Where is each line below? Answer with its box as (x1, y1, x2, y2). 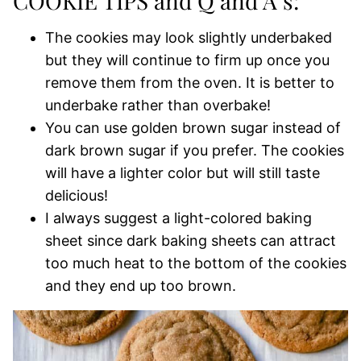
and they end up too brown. (45, 277, 236, 294)
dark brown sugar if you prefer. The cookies (45, 142, 344, 159)
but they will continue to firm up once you (45, 52, 330, 68)
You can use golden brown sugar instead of (45, 119, 341, 136)
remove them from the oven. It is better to (45, 74, 334, 91)
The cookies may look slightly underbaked (45, 29, 332, 46)
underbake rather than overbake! (45, 97, 271, 114)
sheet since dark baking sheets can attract (45, 232, 336, 249)
